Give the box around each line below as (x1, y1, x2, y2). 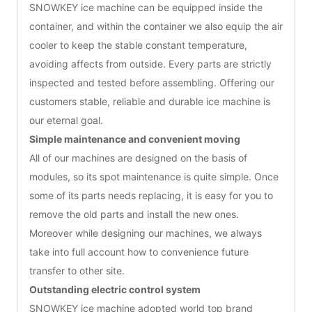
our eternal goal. (29, 114, 103, 127)
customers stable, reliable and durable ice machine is (29, 95, 270, 108)
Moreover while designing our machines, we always (29, 227, 262, 240)
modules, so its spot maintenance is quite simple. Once (29, 171, 279, 183)
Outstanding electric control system (29, 283, 201, 296)
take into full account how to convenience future (29, 246, 249, 258)
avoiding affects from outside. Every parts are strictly (29, 58, 272, 70)
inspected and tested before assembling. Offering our (29, 77, 274, 89)
